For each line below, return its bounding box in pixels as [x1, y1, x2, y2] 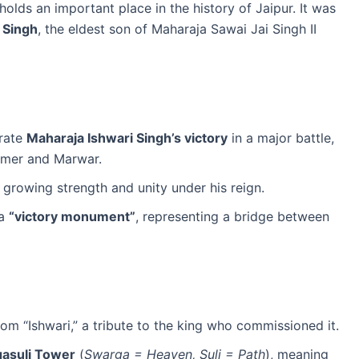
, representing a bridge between [135, 208, 329, 224]
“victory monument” [9, 208, 135, 224]
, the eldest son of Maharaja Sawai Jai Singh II [38, 20, 317, 37]
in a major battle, [228, 129, 334, 146]
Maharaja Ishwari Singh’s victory [26, 129, 228, 146]
